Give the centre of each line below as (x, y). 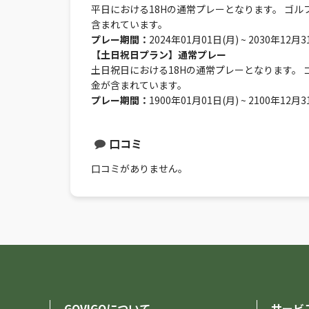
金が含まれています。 (139, 85)
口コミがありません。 (139, 168)
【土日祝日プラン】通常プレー (159, 54)
